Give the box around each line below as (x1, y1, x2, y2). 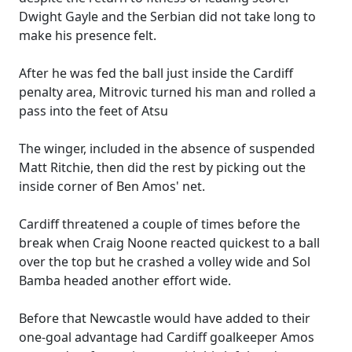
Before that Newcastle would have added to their (19, 310, 310, 327)
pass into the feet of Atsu (19, 102, 168, 119)
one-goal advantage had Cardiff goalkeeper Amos (19, 328, 314, 346)
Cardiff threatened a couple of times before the (19, 215, 300, 233)
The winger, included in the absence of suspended (19, 140, 315, 157)
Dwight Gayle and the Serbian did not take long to (19, 8, 316, 25)
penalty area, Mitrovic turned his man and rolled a (19, 83, 316, 101)
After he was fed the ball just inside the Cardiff (19, 64, 293, 82)
